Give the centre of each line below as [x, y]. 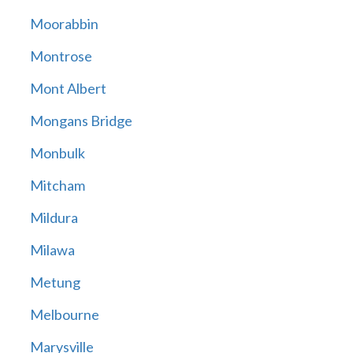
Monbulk [57, 153]
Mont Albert [68, 89]
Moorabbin [64, 24]
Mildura [54, 218]
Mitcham [57, 186]
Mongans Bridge [81, 121]
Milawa [52, 250]
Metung [55, 282]
